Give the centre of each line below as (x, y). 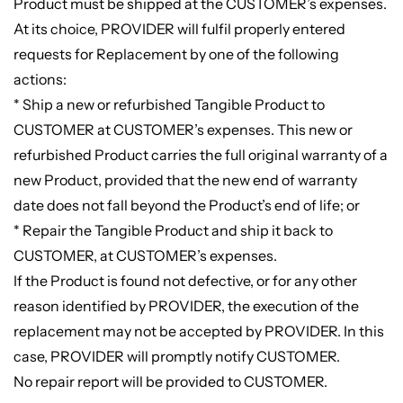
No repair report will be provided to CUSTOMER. (170, 382)
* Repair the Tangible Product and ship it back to (173, 231)
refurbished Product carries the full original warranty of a (200, 155)
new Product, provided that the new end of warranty (185, 180)
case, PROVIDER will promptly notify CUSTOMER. (176, 357)
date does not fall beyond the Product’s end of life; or (186, 206)
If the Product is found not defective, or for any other (185, 281)
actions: (40, 80)
